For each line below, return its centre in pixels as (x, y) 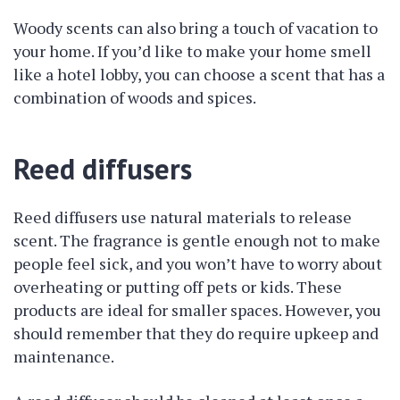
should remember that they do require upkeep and (196, 333)
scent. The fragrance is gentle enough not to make (197, 240)
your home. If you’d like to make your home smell (192, 51)
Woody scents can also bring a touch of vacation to (196, 28)
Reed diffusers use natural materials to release (183, 217)
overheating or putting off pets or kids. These (178, 287)
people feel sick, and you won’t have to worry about (198, 263)
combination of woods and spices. (135, 97)
